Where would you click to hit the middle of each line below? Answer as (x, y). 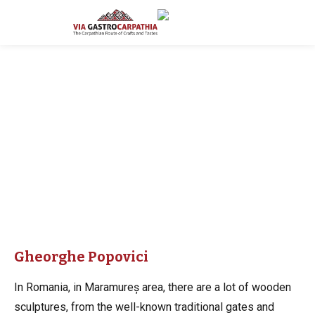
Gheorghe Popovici (81, 256)
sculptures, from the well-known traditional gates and (144, 307)
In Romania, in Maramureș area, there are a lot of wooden (153, 287)
